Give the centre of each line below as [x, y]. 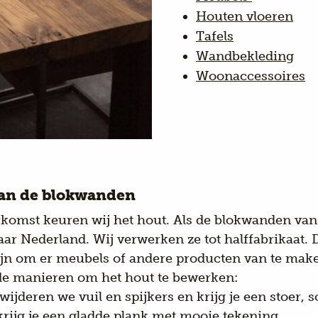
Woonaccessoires [251, 76]
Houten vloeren [245, 16]
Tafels [215, 36]
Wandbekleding [245, 56]
